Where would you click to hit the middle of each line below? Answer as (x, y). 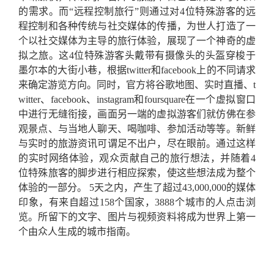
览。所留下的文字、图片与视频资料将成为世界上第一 (137, 217)
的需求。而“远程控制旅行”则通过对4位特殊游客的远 (137, 12)
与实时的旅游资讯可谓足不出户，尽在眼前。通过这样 (137, 144)
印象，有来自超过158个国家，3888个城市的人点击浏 (137, 202)
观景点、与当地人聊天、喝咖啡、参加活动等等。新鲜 (137, 129)
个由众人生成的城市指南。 (77, 232)
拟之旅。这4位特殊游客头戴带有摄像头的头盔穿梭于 (137, 56)
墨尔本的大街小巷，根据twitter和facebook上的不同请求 (137, 70)
